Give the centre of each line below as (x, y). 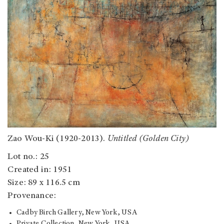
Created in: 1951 (40, 170)
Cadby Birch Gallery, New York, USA (77, 213)
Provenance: (32, 196)
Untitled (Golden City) (148, 139)
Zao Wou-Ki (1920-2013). (57, 139)
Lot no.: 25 (28, 157)
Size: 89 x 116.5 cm (44, 183)
